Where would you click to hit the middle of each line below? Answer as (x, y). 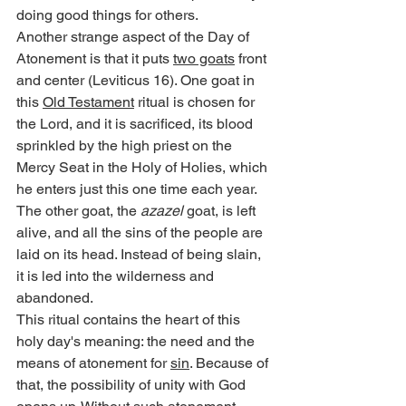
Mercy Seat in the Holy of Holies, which (144, 168)
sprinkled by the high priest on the (126, 146)
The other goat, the (78, 211)
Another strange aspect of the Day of (135, 37)
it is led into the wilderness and (117, 276)
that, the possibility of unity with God (133, 385)
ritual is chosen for (196, 102)
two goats (204, 59)
